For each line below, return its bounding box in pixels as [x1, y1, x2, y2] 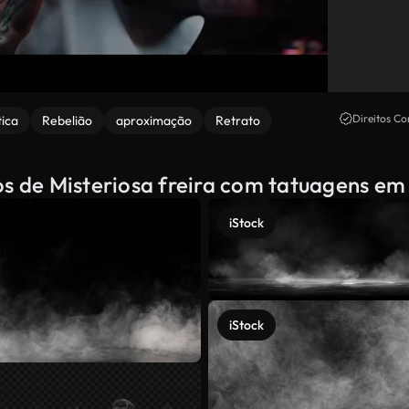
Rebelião [42, 112, 92, 129]
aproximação [116, 112, 192, 129]
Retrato [215, 112, 260, 129]
